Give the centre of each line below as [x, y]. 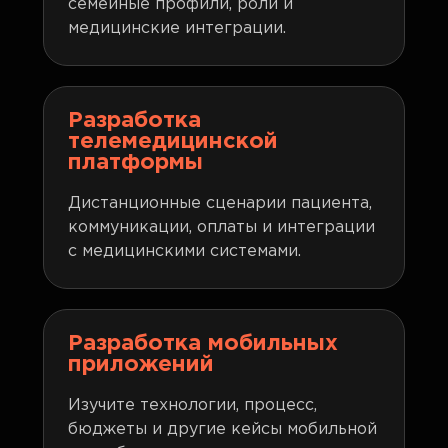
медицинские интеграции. [177, 28]
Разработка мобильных [203, 344]
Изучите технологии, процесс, [193, 405]
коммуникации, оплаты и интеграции [222, 227]
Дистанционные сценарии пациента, [220, 203]
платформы [136, 163]
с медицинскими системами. [185, 251]
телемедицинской [173, 142]
